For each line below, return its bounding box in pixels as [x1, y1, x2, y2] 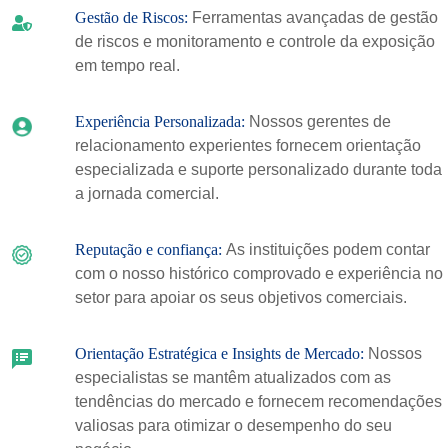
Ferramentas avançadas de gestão [191, 9, 438, 26]
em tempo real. [74, 57, 180, 74]
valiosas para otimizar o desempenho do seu [74, 417, 392, 434]
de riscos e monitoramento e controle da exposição [74, 33, 435, 50]
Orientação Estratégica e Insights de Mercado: [74, 345, 368, 362]
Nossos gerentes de [248, 113, 391, 130]
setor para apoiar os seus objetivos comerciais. [74, 289, 407, 306]
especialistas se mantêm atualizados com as [74, 369, 391, 386]
